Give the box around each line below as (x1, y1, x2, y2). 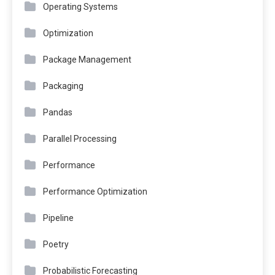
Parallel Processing (43, 134, 117, 144)
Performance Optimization (43, 187, 147, 197)
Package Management (43, 55, 131, 65)
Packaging (43, 81, 83, 91)
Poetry (43, 239, 69, 250)
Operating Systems (43, 2, 118, 12)
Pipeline (43, 213, 74, 223)
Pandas (43, 107, 72, 118)
